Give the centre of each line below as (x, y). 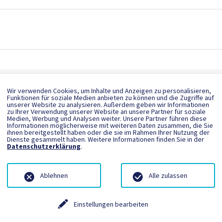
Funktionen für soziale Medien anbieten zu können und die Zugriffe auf (111, 97)
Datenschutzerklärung (44, 146)
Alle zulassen (168, 175)
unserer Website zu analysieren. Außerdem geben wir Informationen (108, 104)
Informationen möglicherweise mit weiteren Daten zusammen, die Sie (110, 125)
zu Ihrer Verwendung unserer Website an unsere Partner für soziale (106, 111)
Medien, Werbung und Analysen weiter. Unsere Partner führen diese (107, 118)
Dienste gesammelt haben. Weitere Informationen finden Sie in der (106, 139)
